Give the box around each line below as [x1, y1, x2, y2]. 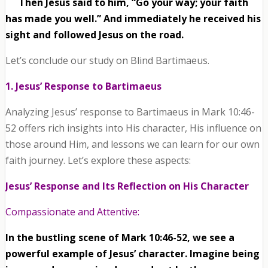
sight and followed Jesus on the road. [5, 28, 184, 42]
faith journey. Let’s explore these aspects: [5, 154, 191, 167]
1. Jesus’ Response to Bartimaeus [5, 80, 162, 93]
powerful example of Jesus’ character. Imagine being [5, 247, 260, 261]
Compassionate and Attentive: [5, 205, 139, 219]
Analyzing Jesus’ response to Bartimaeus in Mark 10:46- [5, 105, 255, 119]
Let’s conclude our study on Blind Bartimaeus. [5, 54, 209, 68]
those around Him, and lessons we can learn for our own [5, 138, 260, 151]
